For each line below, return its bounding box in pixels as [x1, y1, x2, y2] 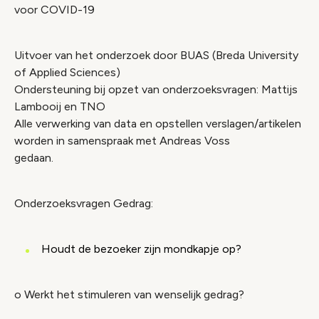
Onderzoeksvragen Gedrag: [14, 197, 153, 210]
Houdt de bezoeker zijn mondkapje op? [41, 242, 241, 256]
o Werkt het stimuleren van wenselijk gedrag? [14, 288, 244, 301]
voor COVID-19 [14, 3, 95, 16]
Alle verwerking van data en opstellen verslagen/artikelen [14, 117, 301, 130]
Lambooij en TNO [14, 100, 105, 113]
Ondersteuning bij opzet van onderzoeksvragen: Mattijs [14, 83, 298, 96]
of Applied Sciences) [14, 66, 120, 79]
